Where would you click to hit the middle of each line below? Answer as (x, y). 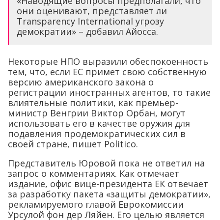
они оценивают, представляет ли (92, 11)
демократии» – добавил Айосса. (87, 31)
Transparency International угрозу (90, 21)
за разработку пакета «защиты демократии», (109, 194)
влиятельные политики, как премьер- (93, 103)
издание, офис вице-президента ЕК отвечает (108, 184)
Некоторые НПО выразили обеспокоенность (108, 61)
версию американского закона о (81, 82)
